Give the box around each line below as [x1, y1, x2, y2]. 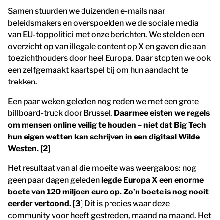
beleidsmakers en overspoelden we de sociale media [8, 18, 199, 28]
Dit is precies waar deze [83, 199, 170, 209]
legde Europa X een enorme [101, 175, 204, 185]
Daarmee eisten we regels [114, 109, 210, 118]
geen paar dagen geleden [8, 175, 101, 185]
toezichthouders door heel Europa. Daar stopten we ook [8, 54, 211, 63]
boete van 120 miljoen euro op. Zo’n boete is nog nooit [8, 187, 209, 197]
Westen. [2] [8, 144, 50, 154]
